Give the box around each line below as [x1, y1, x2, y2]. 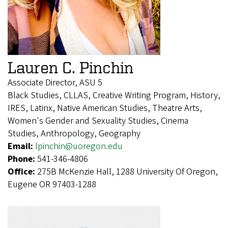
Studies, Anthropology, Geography [8, 127, 140, 140]
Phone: [8, 152, 37, 165]
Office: [8, 165, 37, 178]
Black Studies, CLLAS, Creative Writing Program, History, [8, 89, 220, 102]
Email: [8, 139, 35, 153]
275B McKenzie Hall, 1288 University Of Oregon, [37, 165, 218, 178]
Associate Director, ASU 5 [8, 76, 102, 89]
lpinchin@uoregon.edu [35, 139, 123, 153]
